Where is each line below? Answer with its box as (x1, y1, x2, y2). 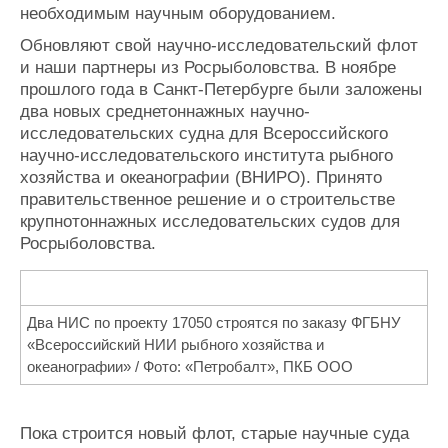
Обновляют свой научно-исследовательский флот (20, 36, 418, 56)
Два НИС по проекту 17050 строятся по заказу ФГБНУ (27, 314, 402, 332)
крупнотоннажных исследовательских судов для (20, 212, 400, 232)
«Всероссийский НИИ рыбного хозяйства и (27, 336, 325, 354)
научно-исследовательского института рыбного (20, 146, 393, 166)
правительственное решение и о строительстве (20, 190, 395, 210)
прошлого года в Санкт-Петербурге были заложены (20, 80, 422, 100)
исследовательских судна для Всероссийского (20, 124, 388, 144)
